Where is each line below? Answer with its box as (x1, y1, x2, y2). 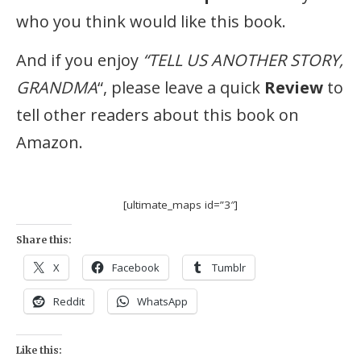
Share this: (16, 234, 73, 247)
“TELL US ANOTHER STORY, (143, 48, 344, 71)
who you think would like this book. (16, 10, 287, 33)
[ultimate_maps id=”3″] (123, 197, 238, 212)
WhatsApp (137, 294, 189, 309)
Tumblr (212, 260, 247, 276)
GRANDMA (16, 76, 98, 98)
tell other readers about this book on (16, 103, 300, 126)
